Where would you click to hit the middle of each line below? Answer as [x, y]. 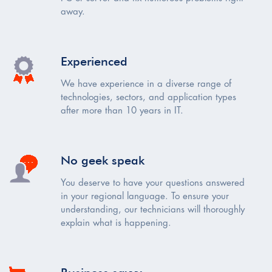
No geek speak [103, 161]
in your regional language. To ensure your [145, 197]
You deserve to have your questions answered [153, 184]
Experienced [94, 62]
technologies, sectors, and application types [148, 98]
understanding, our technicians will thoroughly [153, 210]
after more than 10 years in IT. [122, 111]
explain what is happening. [116, 224]
